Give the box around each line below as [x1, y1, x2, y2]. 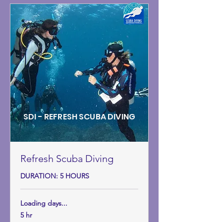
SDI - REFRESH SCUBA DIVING [23, 111, 136, 123]
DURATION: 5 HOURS [20, 171, 89, 181]
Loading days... [20, 199, 67, 208]
